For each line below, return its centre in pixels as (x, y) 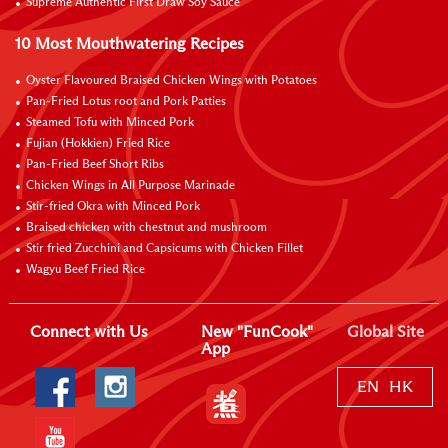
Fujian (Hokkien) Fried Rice (98, 143)
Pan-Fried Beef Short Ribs (95, 164)
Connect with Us (89, 331)
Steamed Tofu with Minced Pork (110, 122)
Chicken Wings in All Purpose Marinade (130, 185)
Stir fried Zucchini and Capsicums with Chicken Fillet (164, 248)
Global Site (385, 331)
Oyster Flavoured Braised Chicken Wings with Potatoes (171, 80)
